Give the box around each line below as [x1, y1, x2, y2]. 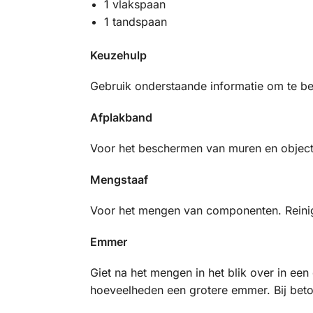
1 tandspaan [103, 15, 167, 29]
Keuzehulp [89, 48, 147, 62]
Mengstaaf [89, 172, 148, 187]
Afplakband [89, 110, 152, 124]
